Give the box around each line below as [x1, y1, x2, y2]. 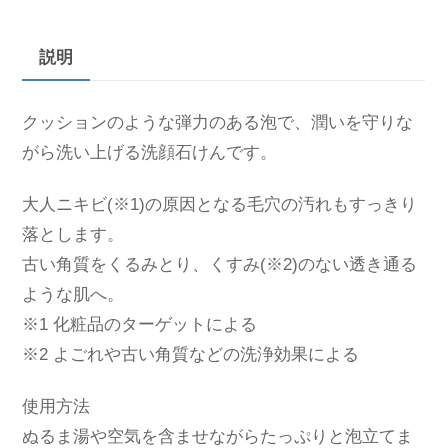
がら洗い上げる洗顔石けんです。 [22, 143, 278, 163]
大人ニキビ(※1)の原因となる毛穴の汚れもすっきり [22, 195, 418, 215]
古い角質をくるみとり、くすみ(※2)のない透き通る [22, 255, 418, 275]
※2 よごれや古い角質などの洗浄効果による [22, 345, 360, 365]
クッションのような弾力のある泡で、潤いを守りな [22, 113, 414, 133]
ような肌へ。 [22, 285, 125, 305]
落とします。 [22, 225, 125, 245]
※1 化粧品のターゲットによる [22, 315, 258, 335]
